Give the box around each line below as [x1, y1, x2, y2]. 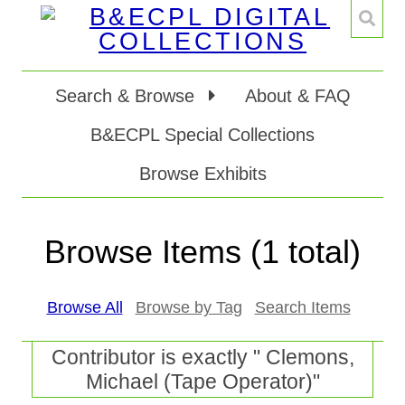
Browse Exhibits [138, 164, 267, 184]
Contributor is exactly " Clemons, [51, 345, 354, 369]
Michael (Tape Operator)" [85, 370, 320, 393]
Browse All [46, 298, 123, 317]
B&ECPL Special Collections [90, 125, 315, 145]
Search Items [254, 298, 351, 317]
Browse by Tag [135, 298, 242, 317]
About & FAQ [244, 86, 351, 106]
